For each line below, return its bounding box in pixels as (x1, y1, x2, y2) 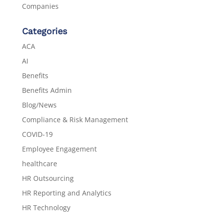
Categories (22, 25, 67, 36)
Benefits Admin (22, 85, 72, 95)
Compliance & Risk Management (22, 114, 128, 124)
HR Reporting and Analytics (22, 188, 111, 197)
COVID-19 (22, 129, 53, 139)
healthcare (22, 158, 57, 168)
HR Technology (22, 202, 70, 212)
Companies (22, 1, 59, 11)
